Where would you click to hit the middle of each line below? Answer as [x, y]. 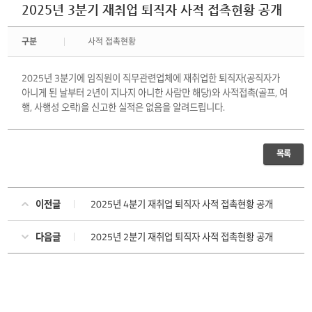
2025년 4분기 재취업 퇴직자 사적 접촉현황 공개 [182, 204]
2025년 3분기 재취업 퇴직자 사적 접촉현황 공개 [152, 10]
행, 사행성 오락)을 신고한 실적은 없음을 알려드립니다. [124, 108]
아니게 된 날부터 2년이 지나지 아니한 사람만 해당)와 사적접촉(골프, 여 [155, 93]
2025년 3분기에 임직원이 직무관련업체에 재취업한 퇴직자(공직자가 [151, 78]
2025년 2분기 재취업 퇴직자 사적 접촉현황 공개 [182, 237]
